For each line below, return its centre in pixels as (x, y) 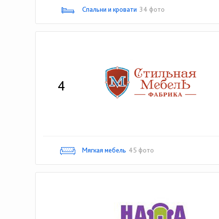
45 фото (141, 150)
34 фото (152, 9)
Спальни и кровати (109, 9)
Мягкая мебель (104, 150)
